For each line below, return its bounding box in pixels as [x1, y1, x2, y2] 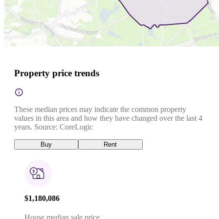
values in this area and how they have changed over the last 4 [14, 113, 202, 122]
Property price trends [14, 67, 99, 78]
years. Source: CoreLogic [14, 122, 93, 131]
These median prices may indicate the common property [14, 105, 186, 113]
